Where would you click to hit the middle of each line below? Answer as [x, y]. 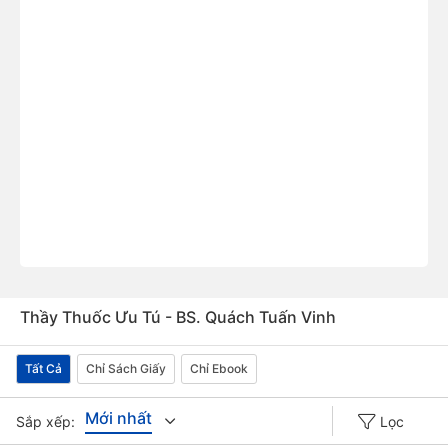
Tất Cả [43, 368]
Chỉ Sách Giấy [126, 368]
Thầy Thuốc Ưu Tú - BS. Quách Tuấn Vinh [178, 317]
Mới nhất [118, 418]
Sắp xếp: [45, 421]
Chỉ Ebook [219, 368]
